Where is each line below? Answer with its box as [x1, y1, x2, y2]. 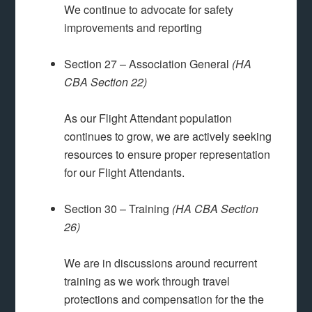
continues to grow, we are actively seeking [64, 128, 272, 145]
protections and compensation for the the [64, 291, 265, 308]
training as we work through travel [64, 273, 231, 290]
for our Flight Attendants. [64, 164, 185, 181]
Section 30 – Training [64, 201, 173, 217]
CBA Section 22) [64, 74, 148, 91]
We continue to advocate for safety [64, 1, 234, 18]
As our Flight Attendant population [64, 110, 233, 127]
